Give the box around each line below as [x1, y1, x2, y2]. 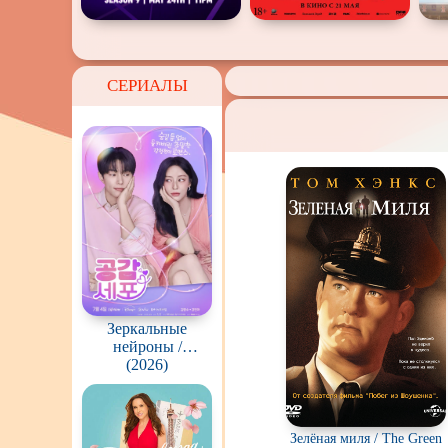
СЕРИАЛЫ [106, 76, 188, 95]
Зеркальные [107, 320, 187, 337]
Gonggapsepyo [99, 356, 195, 373]
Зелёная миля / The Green [290, 431, 442, 446]
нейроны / [112, 338, 182, 355]
